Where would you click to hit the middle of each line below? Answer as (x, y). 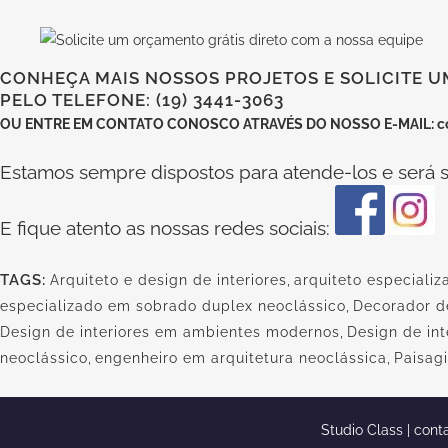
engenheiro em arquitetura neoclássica (241, 357)
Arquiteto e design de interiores (168, 279)
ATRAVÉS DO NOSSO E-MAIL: (340, 123)
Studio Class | (367, 429)
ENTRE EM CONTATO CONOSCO (134, 123)
